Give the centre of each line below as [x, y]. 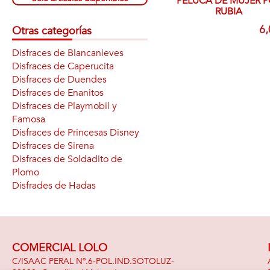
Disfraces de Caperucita [63, 66]
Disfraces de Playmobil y [64, 106]
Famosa [29, 119]
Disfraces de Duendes [59, 80]
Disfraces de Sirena [53, 146]
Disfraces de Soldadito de [67, 159]
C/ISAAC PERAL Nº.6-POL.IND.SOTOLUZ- [93, 261]
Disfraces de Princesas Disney [76, 133]
